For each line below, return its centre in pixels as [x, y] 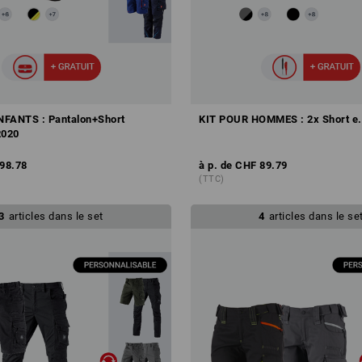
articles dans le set [56, 216]
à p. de [216, 165]
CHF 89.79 [261, 165]
